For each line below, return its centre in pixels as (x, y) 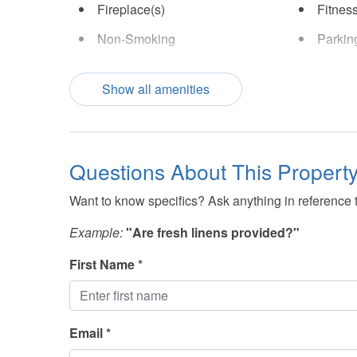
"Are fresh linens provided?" (213, 232)
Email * (90, 332)
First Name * (106, 264)
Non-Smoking (136, 39)
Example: (96, 232)
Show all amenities (156, 88)
